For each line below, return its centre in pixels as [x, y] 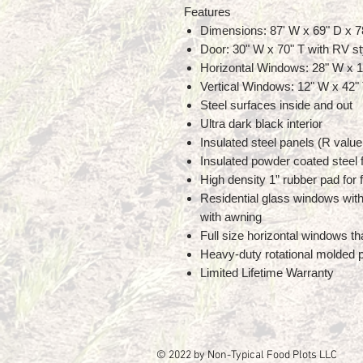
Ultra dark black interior [261, 123]
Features [207, 11]
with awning [231, 216]
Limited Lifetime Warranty [267, 272]
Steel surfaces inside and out [276, 105]
